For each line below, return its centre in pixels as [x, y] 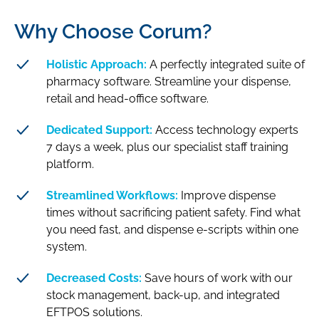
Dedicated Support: [99, 130]
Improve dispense [227, 195]
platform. [70, 164]
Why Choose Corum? [113, 31]
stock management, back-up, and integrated [163, 295]
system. [68, 246]
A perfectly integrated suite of [226, 64]
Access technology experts [225, 130]
